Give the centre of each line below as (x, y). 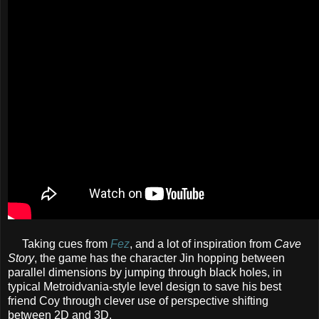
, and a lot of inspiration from (202, 244)
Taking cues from (59, 244)
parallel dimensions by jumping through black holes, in (145, 272)
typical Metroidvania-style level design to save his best (145, 286)
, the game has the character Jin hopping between (159, 258)
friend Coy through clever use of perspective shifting (138, 300)
